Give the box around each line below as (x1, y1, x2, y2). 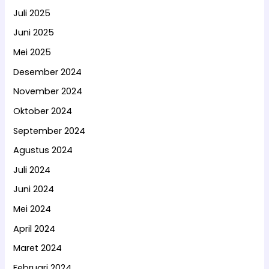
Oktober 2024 (13, 104, 73, 117)
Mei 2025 (13, 46, 52, 58)
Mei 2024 (13, 203, 52, 216)
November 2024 (13, 85, 83, 98)
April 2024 (13, 222, 56, 235)
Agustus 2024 (13, 144, 73, 157)
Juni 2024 (13, 183, 55, 196)
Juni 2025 (13, 26, 55, 39)
